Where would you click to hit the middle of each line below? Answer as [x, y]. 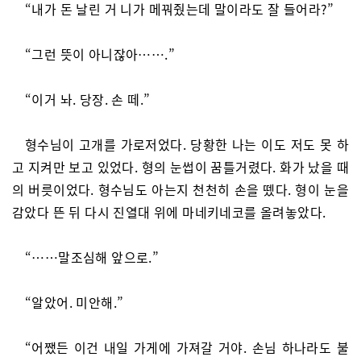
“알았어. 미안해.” [75, 302]
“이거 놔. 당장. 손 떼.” [88, 99]
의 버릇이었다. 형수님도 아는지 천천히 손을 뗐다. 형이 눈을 [180, 189]
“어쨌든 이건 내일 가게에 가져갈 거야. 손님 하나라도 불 [187, 347]
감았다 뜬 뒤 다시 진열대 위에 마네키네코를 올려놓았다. [169, 212]
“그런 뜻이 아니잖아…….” [100, 54]
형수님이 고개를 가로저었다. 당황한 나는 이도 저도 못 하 [187, 144]
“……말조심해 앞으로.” [92, 257]
